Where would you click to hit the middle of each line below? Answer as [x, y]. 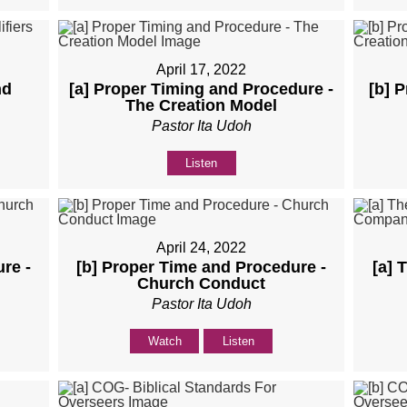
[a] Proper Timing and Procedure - [202, 89]
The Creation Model [202, 106]
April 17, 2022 [202, 70]
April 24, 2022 [202, 248]
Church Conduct [202, 284]
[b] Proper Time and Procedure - [202, 268]
